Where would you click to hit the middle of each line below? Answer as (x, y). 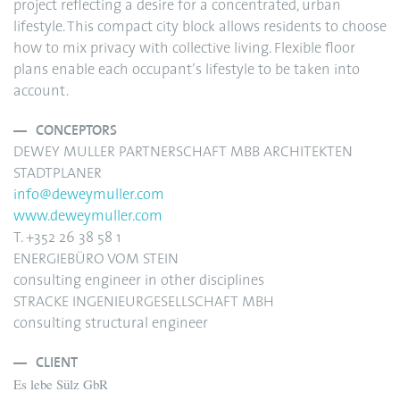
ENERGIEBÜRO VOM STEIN (96, 260)
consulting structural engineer (111, 325)
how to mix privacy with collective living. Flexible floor (184, 50)
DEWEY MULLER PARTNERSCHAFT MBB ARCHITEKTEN (183, 153)
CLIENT (57, 363)
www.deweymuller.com (88, 217)
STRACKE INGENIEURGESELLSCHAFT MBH (144, 303)
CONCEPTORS (76, 131)
